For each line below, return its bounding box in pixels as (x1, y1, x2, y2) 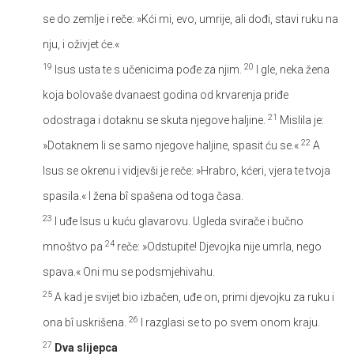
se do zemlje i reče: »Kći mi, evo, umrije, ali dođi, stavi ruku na (43, 12, 338, 25)
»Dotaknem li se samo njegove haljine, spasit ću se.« (43, 138, 301, 152)
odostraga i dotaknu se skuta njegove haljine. (43, 113, 268, 126)
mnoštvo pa (43, 239, 105, 253)
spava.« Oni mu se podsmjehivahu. (43, 265, 215, 278)
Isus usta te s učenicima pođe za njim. (52, 62, 244, 76)
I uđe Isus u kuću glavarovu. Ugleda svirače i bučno (52, 214, 303, 228)
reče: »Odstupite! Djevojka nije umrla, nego (115, 239, 322, 253)
